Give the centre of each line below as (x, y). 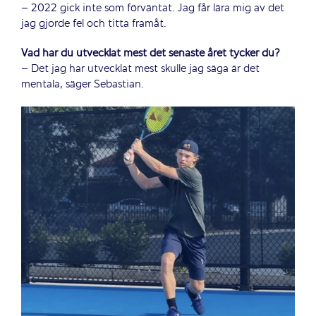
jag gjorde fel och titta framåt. (94, 24)
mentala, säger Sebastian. (83, 84)
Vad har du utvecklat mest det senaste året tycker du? (151, 53)
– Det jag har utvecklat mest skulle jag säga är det (140, 69)
